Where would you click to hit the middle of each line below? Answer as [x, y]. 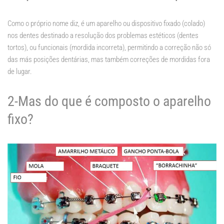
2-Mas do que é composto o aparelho [109, 101]
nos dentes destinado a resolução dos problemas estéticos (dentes [103, 36]
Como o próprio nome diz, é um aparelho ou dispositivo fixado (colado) [106, 24]
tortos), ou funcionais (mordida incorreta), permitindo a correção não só [109, 48]
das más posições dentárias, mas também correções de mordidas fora [109, 60]
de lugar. [20, 72]
